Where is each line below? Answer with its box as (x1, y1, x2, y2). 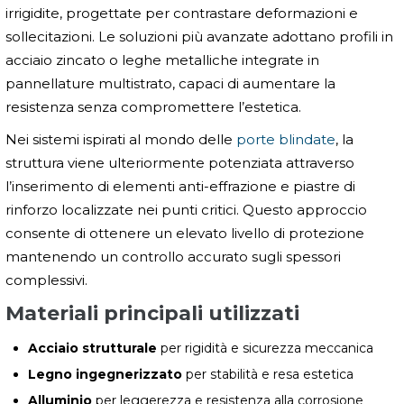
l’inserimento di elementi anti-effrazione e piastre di (5, 178, 355, 196)
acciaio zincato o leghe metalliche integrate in (5, 51, 319, 69)
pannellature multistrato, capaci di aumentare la (5, 75, 335, 93)
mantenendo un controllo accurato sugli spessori (5, 248, 341, 266)
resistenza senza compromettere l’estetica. (5, 98, 301, 116)
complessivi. (5, 271, 87, 289)
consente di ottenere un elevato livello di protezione (5, 225, 364, 243)
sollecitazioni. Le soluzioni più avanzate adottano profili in (5, 28, 393, 46)
